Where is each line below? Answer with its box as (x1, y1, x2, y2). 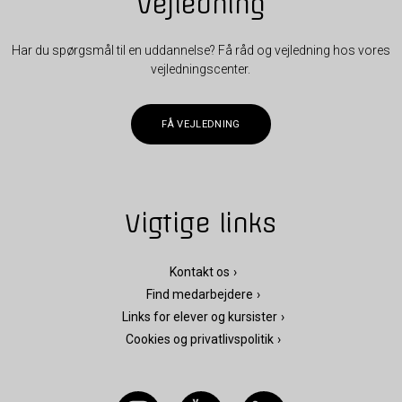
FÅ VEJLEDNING (162, 118, 240, 130)
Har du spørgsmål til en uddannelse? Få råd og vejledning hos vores (11, 43, 390, 58)
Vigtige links (125, 207, 277, 240)
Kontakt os (169, 264, 230, 279)
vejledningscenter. (151, 62, 251, 77)
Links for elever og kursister (121, 309, 277, 324)
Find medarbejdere (145, 286, 253, 301)
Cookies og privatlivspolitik (125, 331, 274, 346)
